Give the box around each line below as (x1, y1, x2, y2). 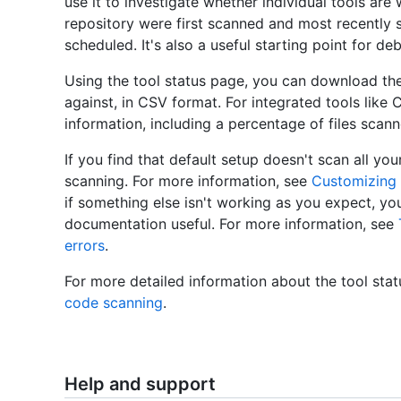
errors (64, 236, 105, 255)
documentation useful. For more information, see (64, 215, 398, 234)
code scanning (64, 294, 163, 312)
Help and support (64, 373, 216, 396)
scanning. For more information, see (64, 172, 311, 191)
